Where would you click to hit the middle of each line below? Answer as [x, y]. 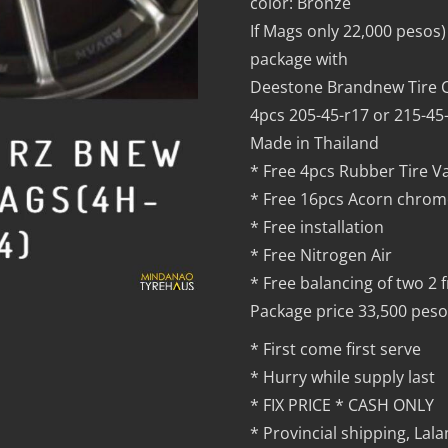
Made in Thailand [315, 143]
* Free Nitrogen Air [321, 255]
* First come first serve [336, 349]
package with [299, 59]
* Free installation [317, 227]
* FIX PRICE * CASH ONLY [342, 405]
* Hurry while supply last [343, 377]
